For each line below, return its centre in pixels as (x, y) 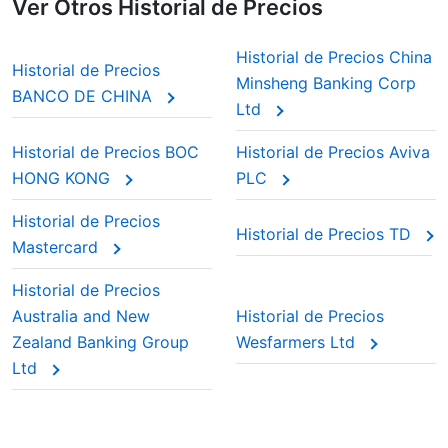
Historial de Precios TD (326, 234)
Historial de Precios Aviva (333, 152)
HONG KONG (63, 178)
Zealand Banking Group (100, 342)
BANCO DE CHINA (84, 96)
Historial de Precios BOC (105, 152)
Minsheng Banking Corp (326, 83)
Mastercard (57, 247)
